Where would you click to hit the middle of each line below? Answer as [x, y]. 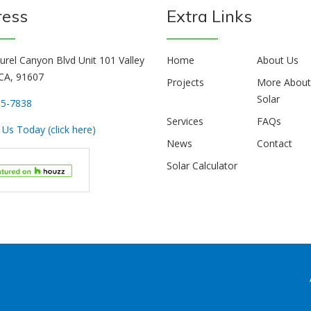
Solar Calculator [202, 166]
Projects [185, 82]
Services [185, 121]
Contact [275, 143]
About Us [278, 60]
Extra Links [209, 16]
